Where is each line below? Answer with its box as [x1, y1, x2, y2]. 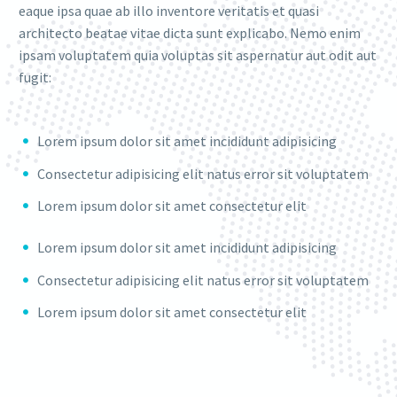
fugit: [19, 67, 51, 86]
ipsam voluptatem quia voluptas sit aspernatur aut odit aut [19, 45, 377, 64]
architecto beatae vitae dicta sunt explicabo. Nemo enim [19, 23, 361, 42]
